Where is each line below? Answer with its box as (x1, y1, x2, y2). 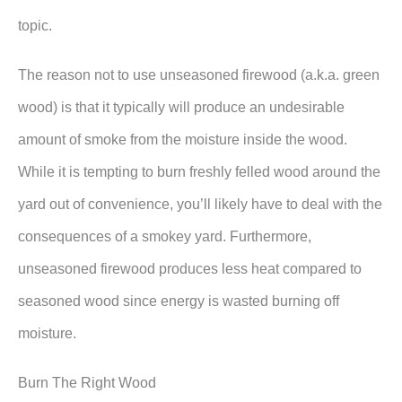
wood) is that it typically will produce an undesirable (18, 100, 345, 115)
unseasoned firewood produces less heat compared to (18, 261, 362, 276)
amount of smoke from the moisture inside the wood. (18, 132, 347, 147)
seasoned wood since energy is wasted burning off (18, 293, 339, 309)
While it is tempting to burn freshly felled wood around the (18, 164, 380, 179)
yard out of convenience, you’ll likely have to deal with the (18, 197, 382, 212)
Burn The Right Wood (18, 375, 156, 391)
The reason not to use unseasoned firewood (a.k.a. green (18, 67, 380, 83)
